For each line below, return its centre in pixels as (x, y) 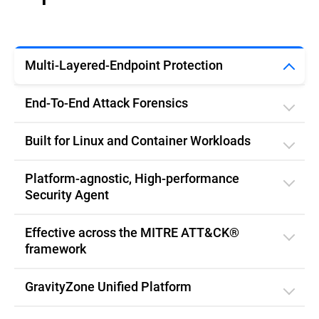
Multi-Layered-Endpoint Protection (124, 65)
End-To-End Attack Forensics (106, 103)
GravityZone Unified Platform (108, 286)
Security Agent (67, 194)
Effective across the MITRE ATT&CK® (132, 232)
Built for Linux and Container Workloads (138, 140)
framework (56, 249)
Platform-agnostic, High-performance (132, 178)
